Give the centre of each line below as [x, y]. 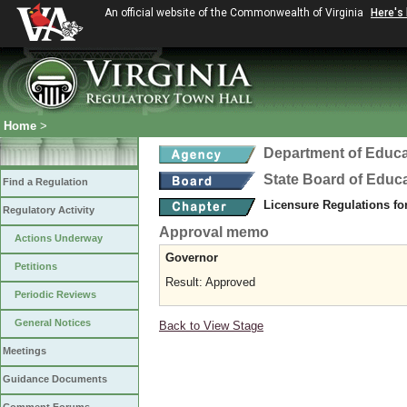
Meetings [25, 351]
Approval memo [214, 232]
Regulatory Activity [49, 210]
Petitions [36, 266]
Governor [192, 258]
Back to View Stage [211, 326]
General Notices [53, 323]
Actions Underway [59, 238]
